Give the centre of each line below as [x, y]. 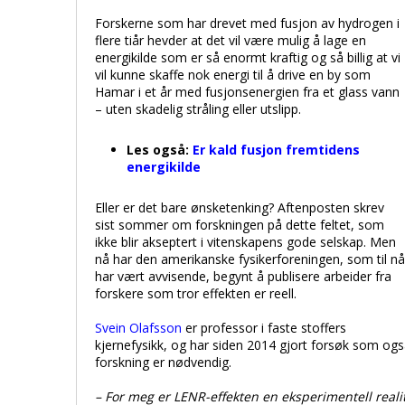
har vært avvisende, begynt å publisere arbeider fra [243, 276]
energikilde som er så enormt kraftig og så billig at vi [248, 57]
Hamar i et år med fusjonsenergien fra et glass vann [247, 92]
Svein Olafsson [138, 328]
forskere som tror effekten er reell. [196, 293]
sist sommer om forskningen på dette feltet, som [240, 225]
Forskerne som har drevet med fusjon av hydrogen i [247, 23]
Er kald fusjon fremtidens [276, 150]
